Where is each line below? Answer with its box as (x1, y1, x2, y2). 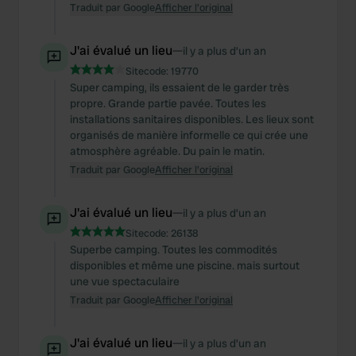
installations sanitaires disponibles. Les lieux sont (70, 112, 314, 126)
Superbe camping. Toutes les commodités (70, 242, 277, 257)
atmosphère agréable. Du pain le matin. (70, 144, 265, 158)
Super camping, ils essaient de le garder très (70, 80, 289, 95)
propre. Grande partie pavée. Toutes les (70, 96, 266, 110)
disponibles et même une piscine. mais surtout (70, 258, 300, 273)
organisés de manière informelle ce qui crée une (70, 128, 308, 142)
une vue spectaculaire (70, 274, 180, 288)
